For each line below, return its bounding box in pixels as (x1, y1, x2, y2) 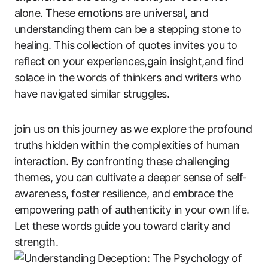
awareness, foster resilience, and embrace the (14, 187, 233, 200)
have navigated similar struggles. (14, 87, 170, 100)
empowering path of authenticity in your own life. (14, 203, 249, 216)
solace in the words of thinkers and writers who (14, 71, 242, 84)
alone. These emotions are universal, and (14, 7, 209, 19)
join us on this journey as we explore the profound (14, 123, 252, 135)
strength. (14, 236, 59, 248)
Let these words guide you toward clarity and (14, 220, 230, 232)
